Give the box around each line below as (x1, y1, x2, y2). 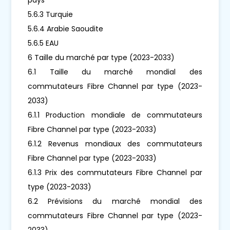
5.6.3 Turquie (28, 9, 73, 20)
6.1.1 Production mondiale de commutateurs (28, 109, 202, 120)
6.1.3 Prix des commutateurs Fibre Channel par (28, 167, 202, 178)
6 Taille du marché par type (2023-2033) (28, 52, 175, 63)
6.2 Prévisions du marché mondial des (28, 196, 202, 206)
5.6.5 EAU (28, 37, 59, 48)
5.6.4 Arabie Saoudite (28, 23, 104, 34)
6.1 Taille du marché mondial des (28, 66, 202, 77)
